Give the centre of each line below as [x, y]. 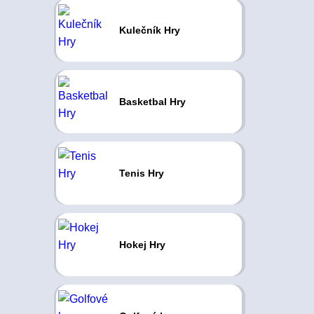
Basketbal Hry [152, 102]
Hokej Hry [142, 245]
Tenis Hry [141, 173]
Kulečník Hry [149, 30]
